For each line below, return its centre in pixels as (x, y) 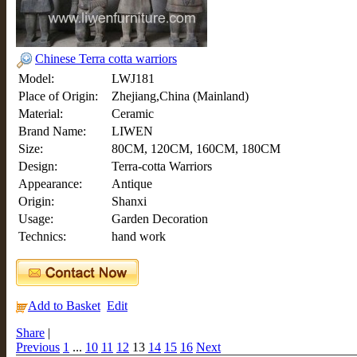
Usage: (36, 219)
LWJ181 (133, 79)
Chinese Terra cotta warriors (106, 59)
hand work (139, 237)
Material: (41, 114)
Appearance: (50, 184)
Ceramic (133, 114)
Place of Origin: (58, 96)
